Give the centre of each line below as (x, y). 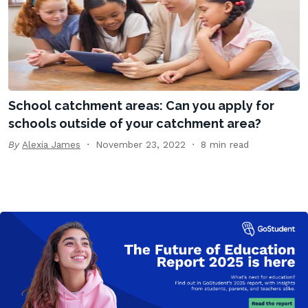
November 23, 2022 (141, 145)
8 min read (225, 145)
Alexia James (51, 145)
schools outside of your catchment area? (135, 124)
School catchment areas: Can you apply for (141, 106)
